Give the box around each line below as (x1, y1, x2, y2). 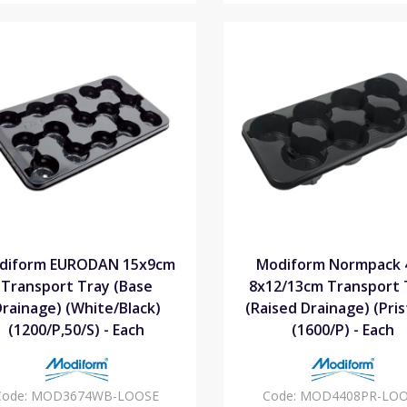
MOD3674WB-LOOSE (31, 387, 160, 405)
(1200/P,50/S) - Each (8, 320, 145, 341)
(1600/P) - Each (291, 320, 394, 341)
